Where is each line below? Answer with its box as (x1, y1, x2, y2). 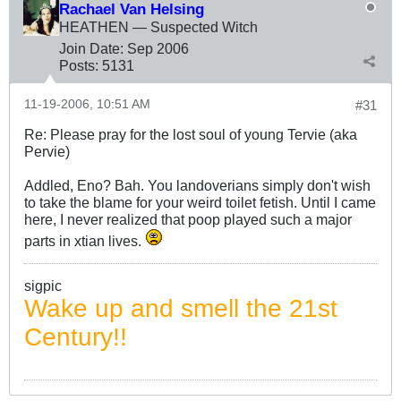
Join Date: (59, 40, 124, 57)
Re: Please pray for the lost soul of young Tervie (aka (24, 126, 357, 143)
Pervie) (24, 143, 70, 160)
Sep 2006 (127, 40, 189, 57)
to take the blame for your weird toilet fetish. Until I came (24, 194, 376, 211)
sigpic (24, 277, 62, 294)
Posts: (59, 57, 98, 74)
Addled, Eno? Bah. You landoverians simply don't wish (24, 177, 371, 194)
